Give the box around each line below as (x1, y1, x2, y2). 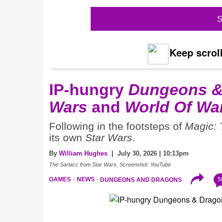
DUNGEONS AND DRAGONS (100, 176, 182, 183)
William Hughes (59, 150, 108, 158)
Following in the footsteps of (49, 120, 185, 133)
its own (49, 132, 85, 144)
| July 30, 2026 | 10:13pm (108, 150, 189, 158)
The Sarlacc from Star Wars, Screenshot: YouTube (49, 162, 171, 168)
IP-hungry (49, 81, 128, 99)
